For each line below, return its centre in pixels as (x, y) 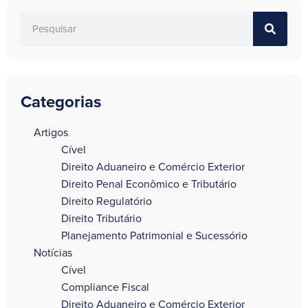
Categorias (61, 102)
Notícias (53, 253)
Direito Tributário (101, 218)
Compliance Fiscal (105, 287)
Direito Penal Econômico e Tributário (149, 184)
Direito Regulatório (107, 201)
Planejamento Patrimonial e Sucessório (154, 235)
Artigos (51, 132)
